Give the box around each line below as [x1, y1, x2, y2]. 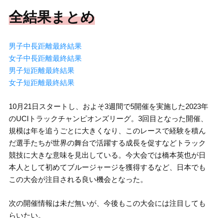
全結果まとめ [8, 9, 95, 25]
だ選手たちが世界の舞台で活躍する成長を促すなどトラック [8, 139, 206, 147]
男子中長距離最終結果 [8, 42, 82, 51]
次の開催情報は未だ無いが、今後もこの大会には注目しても [8, 199, 206, 208]
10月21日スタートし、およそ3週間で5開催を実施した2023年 [8, 102, 208, 111]
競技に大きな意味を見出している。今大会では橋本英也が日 [8, 151, 206, 160]
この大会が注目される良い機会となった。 [8, 175, 147, 184]
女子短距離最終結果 [8, 78, 74, 87]
